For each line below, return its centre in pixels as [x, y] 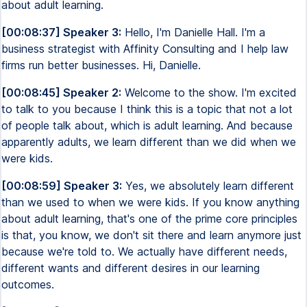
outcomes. [28, 284]
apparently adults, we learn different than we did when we [149, 142]
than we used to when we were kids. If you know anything [150, 202]
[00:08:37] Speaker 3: [61, 32]
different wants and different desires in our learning [131, 268]
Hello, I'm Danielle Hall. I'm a [193, 32]
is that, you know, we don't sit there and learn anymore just [151, 235]
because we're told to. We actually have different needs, [144, 251]
